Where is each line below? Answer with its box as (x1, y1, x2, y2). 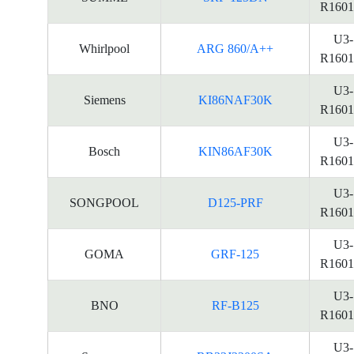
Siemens (83, 93, 126, 107)
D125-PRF (207, 196, 263, 209)
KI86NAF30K (198, 93, 273, 107)
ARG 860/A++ (197, 42, 273, 55)
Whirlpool (79, 42, 130, 55)
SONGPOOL (70, 196, 139, 209)
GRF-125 (211, 247, 259, 261)
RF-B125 (211, 299, 259, 312)
